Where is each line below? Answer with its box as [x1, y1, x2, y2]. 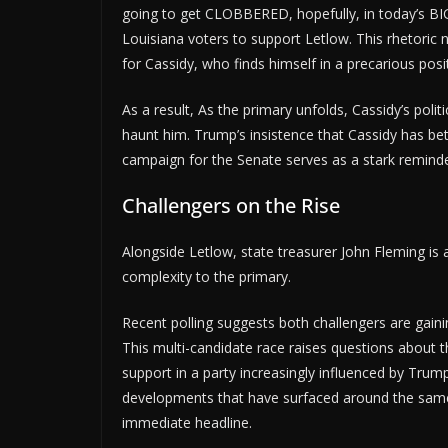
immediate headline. [122, 413, 252, 433]
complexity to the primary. [122, 267, 291, 287]
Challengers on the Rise [122, 192, 340, 220]
